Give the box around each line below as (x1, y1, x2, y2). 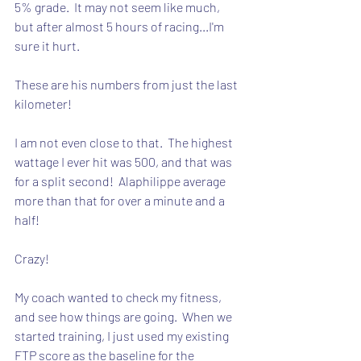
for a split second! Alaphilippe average (15, 173, 228, 189)
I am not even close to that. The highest (15, 135, 235, 150)
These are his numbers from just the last (15, 77, 240, 92)
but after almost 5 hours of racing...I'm (15, 19, 226, 34)
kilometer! (15, 96, 72, 111)
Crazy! (15, 251, 49, 266)
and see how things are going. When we (15, 309, 234, 324)
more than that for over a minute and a (15, 193, 227, 208)
